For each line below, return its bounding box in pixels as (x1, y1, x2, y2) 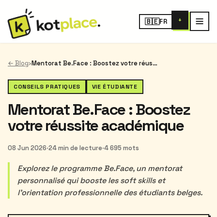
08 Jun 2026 (8, 144, 46, 152)
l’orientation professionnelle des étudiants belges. (17, 187, 202, 198)
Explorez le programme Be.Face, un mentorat (17, 163, 182, 173)
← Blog (8, 59, 29, 67)
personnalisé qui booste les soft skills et (17, 175, 165, 186)
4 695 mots (104, 144, 139, 152)
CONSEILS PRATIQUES (14, 83, 80, 91)
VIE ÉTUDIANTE (92, 83, 138, 91)
